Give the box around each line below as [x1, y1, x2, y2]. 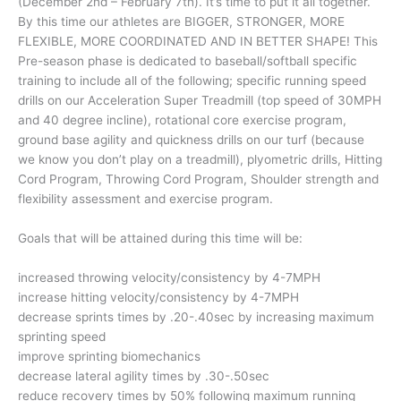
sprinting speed [18, 328, 106, 344]
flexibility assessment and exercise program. [18, 191, 273, 206]
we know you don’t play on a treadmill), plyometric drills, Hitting [18, 151, 382, 166]
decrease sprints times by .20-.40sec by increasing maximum [18, 309, 374, 324]
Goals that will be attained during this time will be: [18, 230, 303, 245]
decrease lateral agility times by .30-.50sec [18, 368, 269, 383]
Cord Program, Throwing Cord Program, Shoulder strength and [18, 171, 379, 186]
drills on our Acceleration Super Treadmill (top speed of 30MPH [18, 92, 381, 107]
